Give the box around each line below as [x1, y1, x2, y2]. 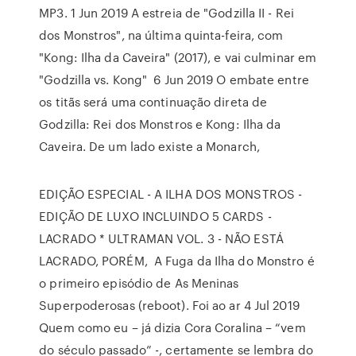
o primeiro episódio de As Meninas [39, 274, 239, 292]
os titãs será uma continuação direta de [39, 93, 268, 110]
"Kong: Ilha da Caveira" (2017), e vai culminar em [39, 48, 317, 66]
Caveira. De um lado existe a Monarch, [39, 137, 264, 155]
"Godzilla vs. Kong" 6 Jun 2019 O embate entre [39, 71, 309, 88]
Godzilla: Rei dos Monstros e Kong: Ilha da [39, 115, 281, 133]
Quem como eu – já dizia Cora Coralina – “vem [39, 319, 306, 336]
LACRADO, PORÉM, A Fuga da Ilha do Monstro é [39, 252, 315, 269]
